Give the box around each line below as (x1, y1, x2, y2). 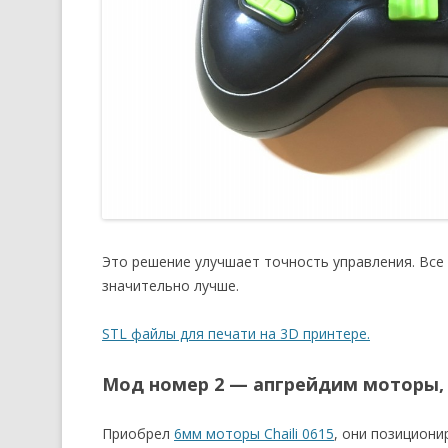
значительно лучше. (102, 275, 239, 295)
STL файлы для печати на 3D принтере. (102, 323, 370, 343)
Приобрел (102, 423, 174, 443)
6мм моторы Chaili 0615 (174, 423, 334, 443)
